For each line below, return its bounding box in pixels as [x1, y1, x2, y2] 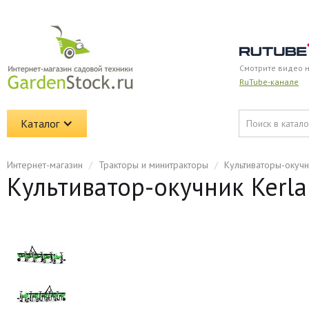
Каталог [21, 117, 59, 130]
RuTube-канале [239, 77, 299, 87]
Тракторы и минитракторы [99, 159, 208, 171]
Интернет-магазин [7, 159, 83, 171]
